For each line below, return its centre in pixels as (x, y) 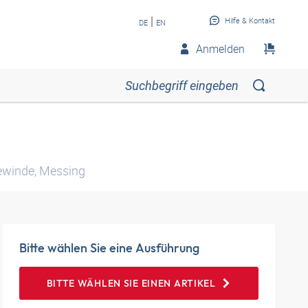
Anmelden (220, 49)
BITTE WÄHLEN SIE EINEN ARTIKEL (131, 283)
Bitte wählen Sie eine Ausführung (109, 248)
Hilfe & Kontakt (250, 20)
